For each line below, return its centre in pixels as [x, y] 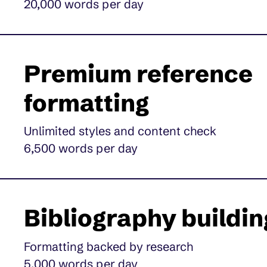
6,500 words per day [81, 148]
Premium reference [139, 73]
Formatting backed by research [109, 247]
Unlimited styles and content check [120, 131]
